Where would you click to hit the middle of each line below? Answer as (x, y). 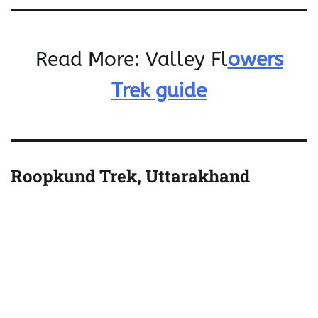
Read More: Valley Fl (131, 60)
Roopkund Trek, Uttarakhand (130, 176)
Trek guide (159, 91)
